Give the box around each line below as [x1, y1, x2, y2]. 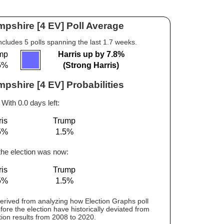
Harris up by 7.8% [57, 50, 124, 58]
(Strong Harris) [63, 61, 119, 69]
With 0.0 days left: [1, 98, 59, 107]
